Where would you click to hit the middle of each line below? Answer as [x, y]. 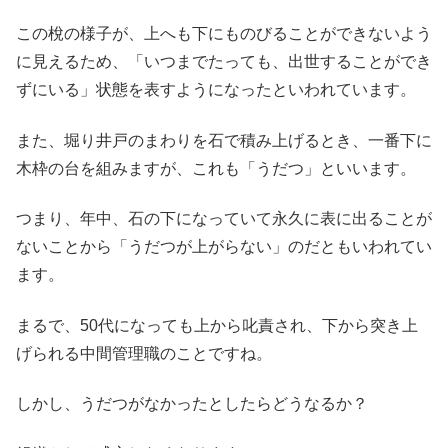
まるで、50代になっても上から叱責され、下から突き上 [217, 325]
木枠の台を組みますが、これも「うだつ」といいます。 [216, 168]
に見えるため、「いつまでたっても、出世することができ [224, 62]
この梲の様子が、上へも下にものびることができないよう [224, 34]
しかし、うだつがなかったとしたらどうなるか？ [192, 404]
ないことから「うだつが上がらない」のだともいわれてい [224, 247]
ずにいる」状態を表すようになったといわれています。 [216, 90]
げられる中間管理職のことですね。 [144, 353]
